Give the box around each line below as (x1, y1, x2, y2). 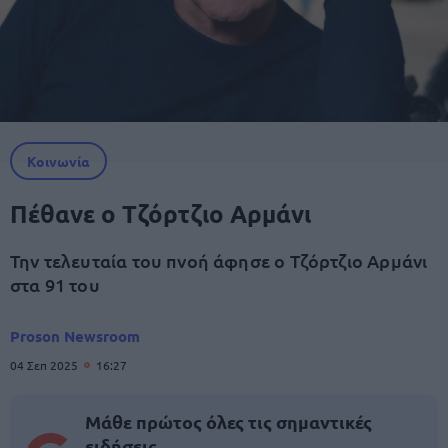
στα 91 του (10, 273, 100, 296)
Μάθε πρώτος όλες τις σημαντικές (85, 410, 372, 433)
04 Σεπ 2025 (10, 357, 81, 373)
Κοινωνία (27, 152, 90, 170)
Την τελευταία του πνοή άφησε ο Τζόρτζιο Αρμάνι (10, 249, 428, 272)
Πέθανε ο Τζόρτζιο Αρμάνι (10, 198, 311, 229)
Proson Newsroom (10, 326, 140, 346)
